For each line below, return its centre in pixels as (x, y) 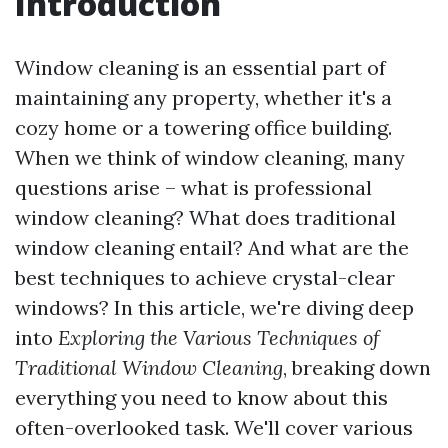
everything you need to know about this (201, 397)
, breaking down (357, 367)
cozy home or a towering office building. (203, 127)
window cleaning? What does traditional (205, 217)
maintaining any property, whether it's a (203, 97)
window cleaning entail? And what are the (212, 247)
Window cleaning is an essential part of (200, 67)
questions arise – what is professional (193, 187)
